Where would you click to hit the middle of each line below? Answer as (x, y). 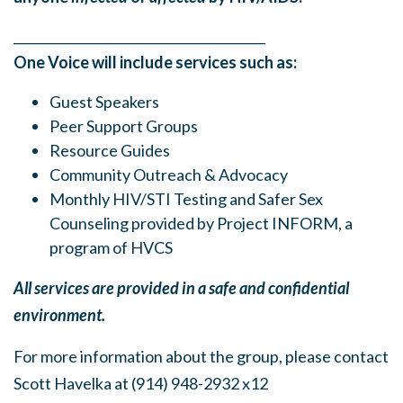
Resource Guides (110, 150)
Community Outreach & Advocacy (169, 175)
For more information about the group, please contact (201, 356)
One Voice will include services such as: (155, 62)
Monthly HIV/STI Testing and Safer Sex (186, 199)
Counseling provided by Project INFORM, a (201, 223)
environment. (59, 315)
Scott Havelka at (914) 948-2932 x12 (141, 383)
